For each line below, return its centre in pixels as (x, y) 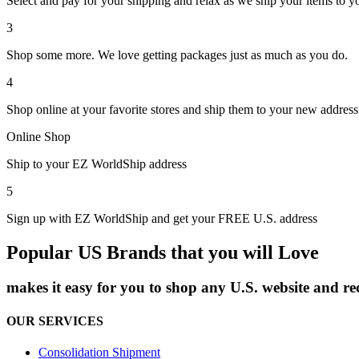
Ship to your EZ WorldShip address (97, 163)
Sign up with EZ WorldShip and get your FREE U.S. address (162, 218)
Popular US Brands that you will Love (163, 252)
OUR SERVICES (55, 321)
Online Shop (38, 136)
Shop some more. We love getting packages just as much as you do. (177, 54)
